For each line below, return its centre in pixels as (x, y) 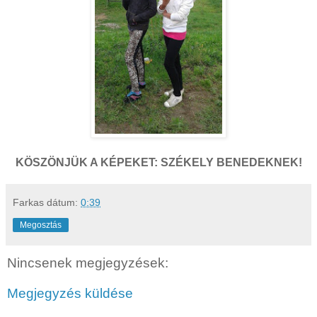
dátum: (64, 202)
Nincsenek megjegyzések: (88, 263)
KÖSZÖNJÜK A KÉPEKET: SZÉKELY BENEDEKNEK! (158, 162)
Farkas (28, 202)
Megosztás (41, 225)
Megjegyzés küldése (70, 294)
